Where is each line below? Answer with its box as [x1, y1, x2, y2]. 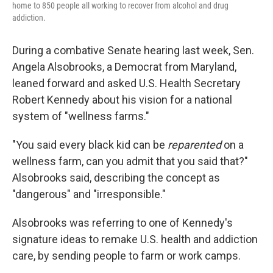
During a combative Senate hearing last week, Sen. [12, 44, 254, 57]
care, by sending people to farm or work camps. [12, 249, 241, 263]
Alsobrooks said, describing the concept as [12, 171, 220, 185]
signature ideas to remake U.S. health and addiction [12, 233, 258, 246]
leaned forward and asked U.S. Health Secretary [12, 77, 241, 90]
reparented [168, 138, 221, 152]
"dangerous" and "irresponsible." [12, 188, 166, 201]
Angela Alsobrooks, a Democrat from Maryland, [12, 60, 236, 74]
